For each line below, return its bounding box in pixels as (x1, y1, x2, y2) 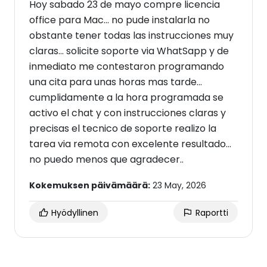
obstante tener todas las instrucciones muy (29, 29, 234, 42)
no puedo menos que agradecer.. (29, 153, 184, 166)
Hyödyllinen (49, 207, 98, 219)
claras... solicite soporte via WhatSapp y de (29, 44, 229, 58)
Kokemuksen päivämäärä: (29, 179, 150, 191)
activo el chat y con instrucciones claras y (29, 106, 226, 120)
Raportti (193, 207, 228, 219)
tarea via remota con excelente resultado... (29, 137, 231, 151)
